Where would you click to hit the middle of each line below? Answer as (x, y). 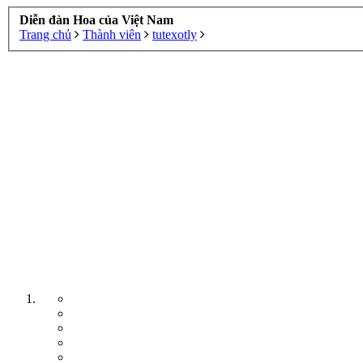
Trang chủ (45, 34)
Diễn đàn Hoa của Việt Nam (96, 19)
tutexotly (175, 34)
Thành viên (112, 34)
